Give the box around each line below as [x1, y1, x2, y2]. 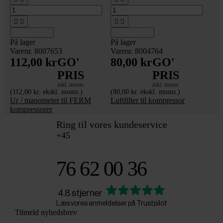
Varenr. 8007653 [10, 46, 62, 55]
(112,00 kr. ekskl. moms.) [10, 88, 83, 96]
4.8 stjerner [58, 188, 103, 198]
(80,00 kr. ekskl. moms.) [111, 88, 180, 96]
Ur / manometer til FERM [10, 96, 91, 105]
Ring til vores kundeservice [56, 118, 167, 130]
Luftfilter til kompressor [111, 96, 185, 105]
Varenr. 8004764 [111, 46, 163, 55]
